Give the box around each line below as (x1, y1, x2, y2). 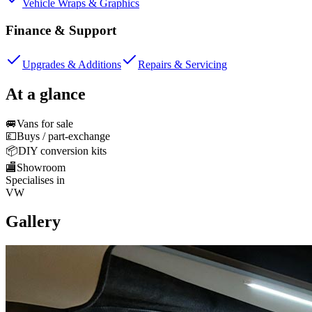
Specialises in (6, 173, 65, 186)
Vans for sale (17, 117, 73, 130)
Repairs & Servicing (138, 58, 227, 70)
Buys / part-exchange (17, 130, 110, 142)
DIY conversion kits (18, 144, 107, 157)
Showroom (17, 161, 65, 173)
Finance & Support (6, 23, 116, 38)
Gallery (6, 212, 61, 231)
